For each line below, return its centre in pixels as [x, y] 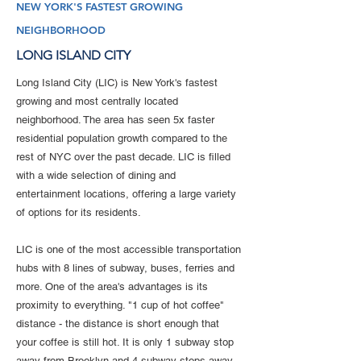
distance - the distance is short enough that [118, 324]
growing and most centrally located [97, 101]
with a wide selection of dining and [96, 175]
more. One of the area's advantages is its [112, 286]
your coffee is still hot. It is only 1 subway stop [125, 342]
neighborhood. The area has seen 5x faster [115, 120]
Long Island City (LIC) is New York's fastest [117, 83]
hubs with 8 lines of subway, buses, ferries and [125, 268]
